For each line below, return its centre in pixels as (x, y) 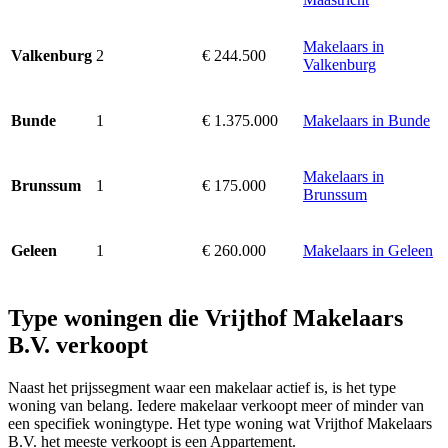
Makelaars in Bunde (366, 121)
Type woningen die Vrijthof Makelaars (205, 318)
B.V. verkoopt (78, 345)
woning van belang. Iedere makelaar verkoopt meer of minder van (216, 405)
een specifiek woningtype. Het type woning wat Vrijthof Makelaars (220, 423)
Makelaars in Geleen (368, 251)
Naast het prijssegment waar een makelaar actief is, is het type (202, 387)
